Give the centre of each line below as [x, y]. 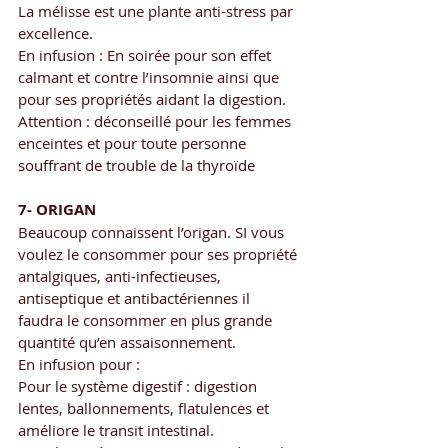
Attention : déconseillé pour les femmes [156, 120]
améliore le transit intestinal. [116, 429]
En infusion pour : [79, 363]
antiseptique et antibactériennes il [136, 297]
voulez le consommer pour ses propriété [159, 253]
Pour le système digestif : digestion [139, 385]
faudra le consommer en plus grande [147, 319]
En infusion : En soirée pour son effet [146, 54]
